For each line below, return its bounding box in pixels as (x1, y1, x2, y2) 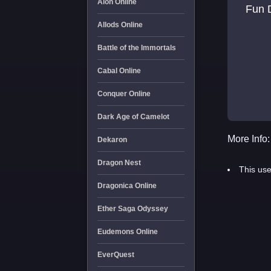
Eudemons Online (97, 227, 158, 236)
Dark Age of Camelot (97, 113, 169, 121)
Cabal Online (97, 67, 141, 75)
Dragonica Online (97, 181, 157, 190)
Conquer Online (97, 90, 151, 98)
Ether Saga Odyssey (97, 204, 168, 213)
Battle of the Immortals (97, 44, 176, 52)
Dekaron (97, 135, 127, 144)
